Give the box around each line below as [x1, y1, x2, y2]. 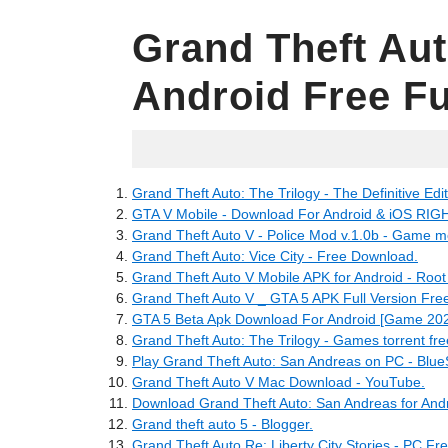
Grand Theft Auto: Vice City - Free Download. [132, 248, 418, 264]
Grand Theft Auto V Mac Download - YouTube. [132, 374, 425, 390]
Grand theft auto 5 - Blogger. [132, 416, 313, 432]
